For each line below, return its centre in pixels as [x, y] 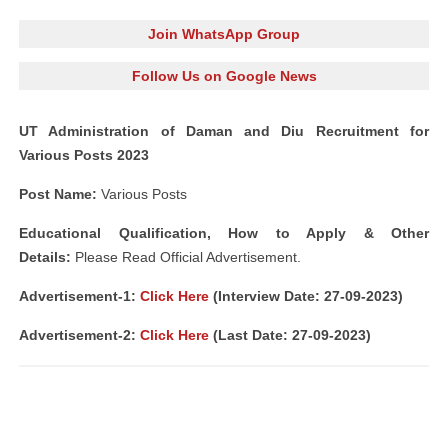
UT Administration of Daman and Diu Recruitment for [224, 131]
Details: [45, 257]
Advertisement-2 [75, 335]
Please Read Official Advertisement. [186, 257]
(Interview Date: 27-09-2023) [306, 296]
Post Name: [58, 194]
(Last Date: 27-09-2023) [290, 335]
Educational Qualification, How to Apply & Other [224, 233]
